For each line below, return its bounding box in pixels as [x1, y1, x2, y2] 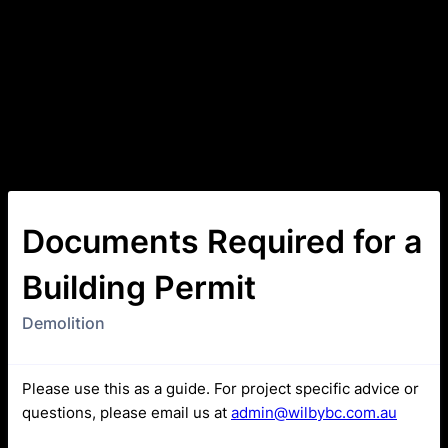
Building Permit [22, 268, 256, 307]
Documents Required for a [22, 222, 422, 261]
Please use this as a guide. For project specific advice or [22, 379, 419, 398]
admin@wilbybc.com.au [231, 403, 397, 422]
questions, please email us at [22, 403, 231, 422]
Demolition [22, 313, 105, 333]
